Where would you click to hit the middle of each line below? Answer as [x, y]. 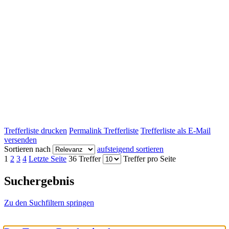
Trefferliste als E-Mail [176, 131]
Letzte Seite [48, 159]
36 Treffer [85, 159]
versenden [20, 140]
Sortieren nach [27, 149]
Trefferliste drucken [36, 131]
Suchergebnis [39, 181]
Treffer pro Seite [150, 159]
